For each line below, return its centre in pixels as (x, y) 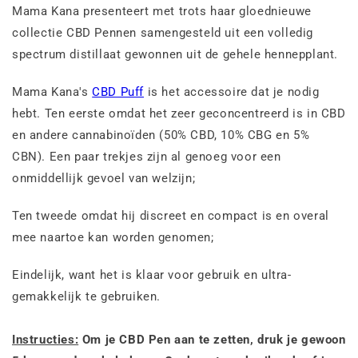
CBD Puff (118, 91)
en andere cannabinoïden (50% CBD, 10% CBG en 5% (161, 135)
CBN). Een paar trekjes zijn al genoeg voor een (147, 156)
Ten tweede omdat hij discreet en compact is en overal (171, 215)
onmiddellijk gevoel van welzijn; (104, 178)
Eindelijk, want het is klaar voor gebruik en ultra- (152, 274)
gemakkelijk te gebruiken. (87, 296)
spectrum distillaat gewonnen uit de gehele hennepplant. (175, 54)
